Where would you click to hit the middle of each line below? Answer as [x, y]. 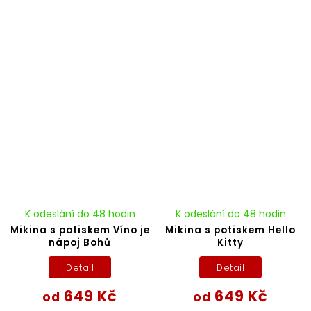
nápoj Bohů [80, 243]
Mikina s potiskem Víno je [80, 230]
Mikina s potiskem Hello [231, 230]
